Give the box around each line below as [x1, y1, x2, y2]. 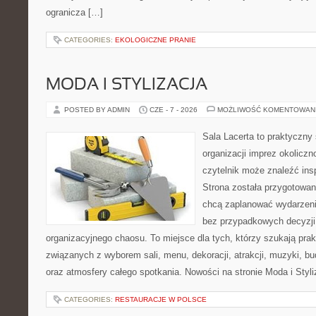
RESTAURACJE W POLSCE [115, 296, 207, 303]
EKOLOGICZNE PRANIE [115, 36, 196, 44]
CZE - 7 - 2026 [150, 106, 197, 114]
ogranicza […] [46, 7, 103, 18]
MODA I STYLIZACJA [46, 78, 207, 93]
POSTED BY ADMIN [64, 106, 132, 114]
